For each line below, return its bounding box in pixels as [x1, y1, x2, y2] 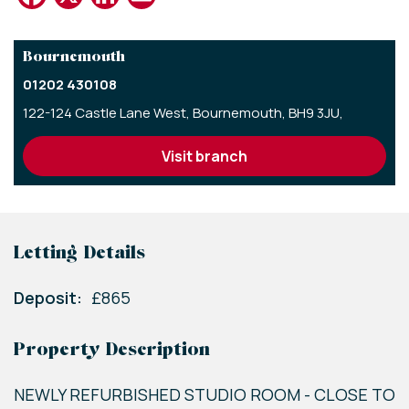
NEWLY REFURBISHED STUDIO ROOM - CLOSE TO [14, 383, 395, 406]
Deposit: [14, 287, 82, 309]
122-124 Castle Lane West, [23, 103, 193, 123]
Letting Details [14, 245, 145, 264]
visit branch [171, 146, 247, 167]
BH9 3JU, [288, 103, 346, 123]
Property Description [14, 341, 210, 361]
